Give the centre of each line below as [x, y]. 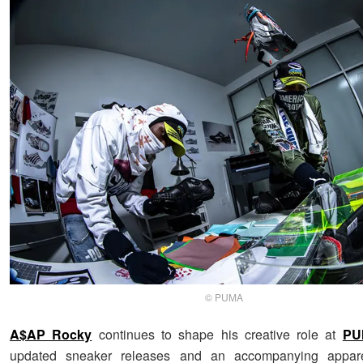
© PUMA [224, 297]
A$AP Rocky [51, 335]
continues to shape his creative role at [217, 335]
